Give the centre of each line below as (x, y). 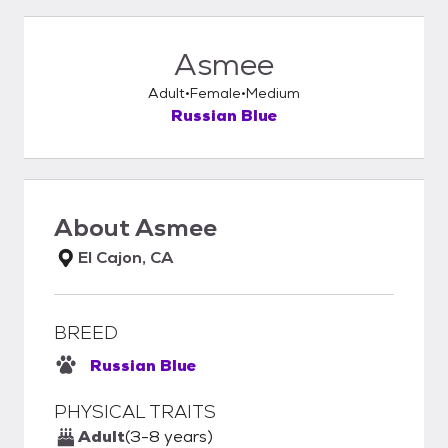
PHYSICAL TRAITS (135, 411)
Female (215, 93)
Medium (273, 93)
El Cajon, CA (125, 257)
